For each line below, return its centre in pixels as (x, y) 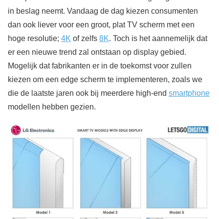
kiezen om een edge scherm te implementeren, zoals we (105, 79)
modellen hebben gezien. (52, 107)
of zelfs (85, 38)
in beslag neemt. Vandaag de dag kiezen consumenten (103, 11)
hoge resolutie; (34, 38)
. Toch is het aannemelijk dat (158, 38)
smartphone (189, 93)
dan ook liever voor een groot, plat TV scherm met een (101, 24)
